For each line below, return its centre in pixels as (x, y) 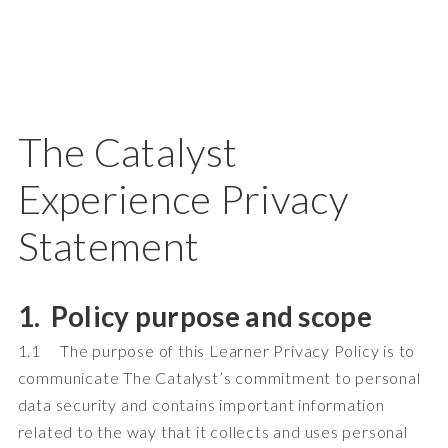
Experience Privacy (182, 198)
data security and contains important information (201, 404)
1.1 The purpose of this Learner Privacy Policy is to (216, 350)
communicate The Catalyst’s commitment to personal (219, 377)
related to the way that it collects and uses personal (212, 431)
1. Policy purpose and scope (194, 316)
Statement (108, 245)
